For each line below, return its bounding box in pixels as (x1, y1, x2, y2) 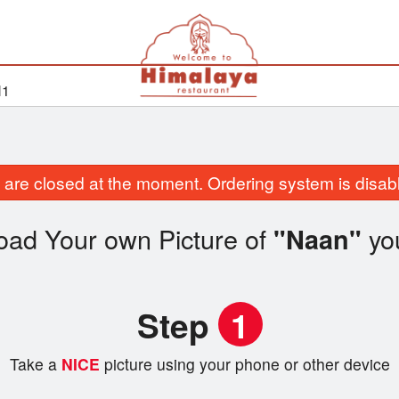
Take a (9, 353, 57, 376)
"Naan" (273, 221, 362, 258)
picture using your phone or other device (103, 353, 390, 376)
